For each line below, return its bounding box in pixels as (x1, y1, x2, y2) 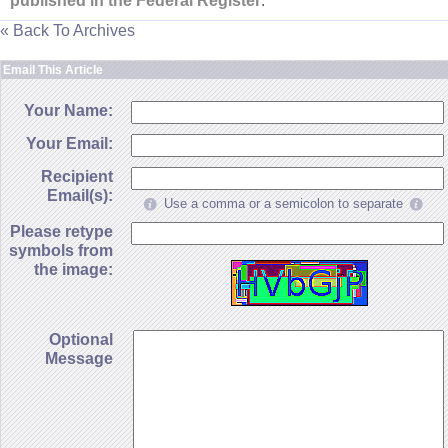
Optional (49, 330, 113, 349)
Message (45, 349, 113, 368)
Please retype (10, 222, 113, 241)
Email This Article (3, 63, 103, 78)
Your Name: (24, 101, 113, 120)
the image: (34, 260, 113, 279)
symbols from (9, 241, 113, 260)
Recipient (41, 167, 113, 186)
